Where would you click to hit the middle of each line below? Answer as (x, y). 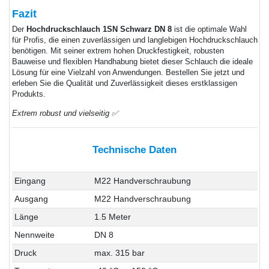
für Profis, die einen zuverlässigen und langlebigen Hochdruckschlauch (134, 40)
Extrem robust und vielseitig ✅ (65, 113)
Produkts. (29, 94)
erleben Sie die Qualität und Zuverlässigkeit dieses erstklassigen (124, 83)
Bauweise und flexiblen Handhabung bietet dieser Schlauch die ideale (132, 62)
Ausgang (31, 199)
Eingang (30, 181)
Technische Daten (134, 150)
